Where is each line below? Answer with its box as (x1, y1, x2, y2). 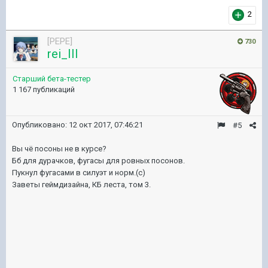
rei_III (47, 47, 78, 61)
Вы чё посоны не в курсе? (12, 144, 106, 153)
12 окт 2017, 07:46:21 (69, 120, 143, 129)
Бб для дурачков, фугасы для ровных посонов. (12, 156, 185, 165)
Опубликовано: (12, 120, 69, 129)
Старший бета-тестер (13, 74, 91, 83)
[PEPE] (47, 36, 72, 47)
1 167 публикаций (13, 85, 75, 94)
